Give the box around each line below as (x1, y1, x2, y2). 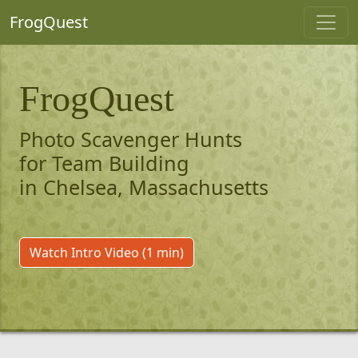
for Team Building (19, 149, 189, 177)
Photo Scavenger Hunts (19, 125, 242, 153)
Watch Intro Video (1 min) (30, 244, 184, 261)
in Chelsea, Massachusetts (19, 173, 268, 201)
